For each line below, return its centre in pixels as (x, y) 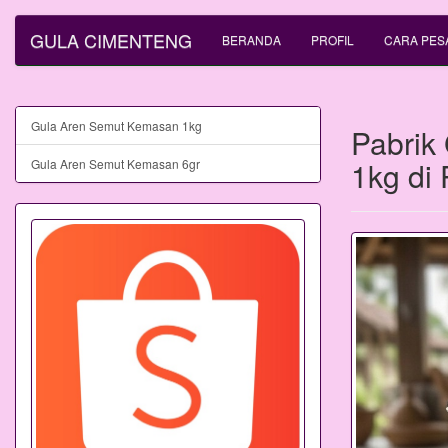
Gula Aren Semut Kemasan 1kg (116, 125)
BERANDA (251, 39)
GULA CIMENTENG (111, 40)
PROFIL (332, 39)
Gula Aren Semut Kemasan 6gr (115, 163)
